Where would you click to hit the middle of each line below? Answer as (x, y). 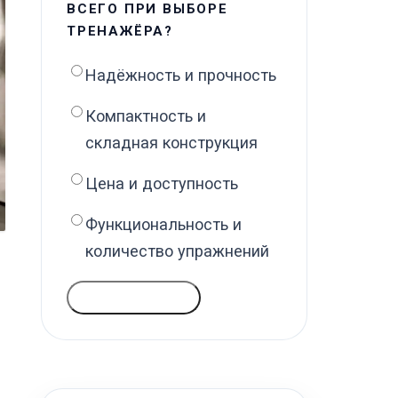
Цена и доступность (162, 183)
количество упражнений (177, 251)
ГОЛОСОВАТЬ (134, 297)
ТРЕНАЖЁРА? (120, 31)
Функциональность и (163, 224)
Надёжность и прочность (181, 75)
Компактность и (146, 116)
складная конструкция (171, 143)
